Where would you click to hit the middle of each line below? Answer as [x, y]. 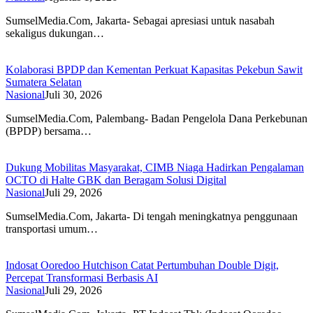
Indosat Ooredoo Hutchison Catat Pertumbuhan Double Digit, [142, 265]
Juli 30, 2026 [73, 95]
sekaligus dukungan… [55, 34]
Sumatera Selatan [44, 82]
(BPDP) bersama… [49, 131]
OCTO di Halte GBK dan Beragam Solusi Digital [116, 180]
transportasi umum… [52, 229]
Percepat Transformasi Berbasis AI [82, 278]
